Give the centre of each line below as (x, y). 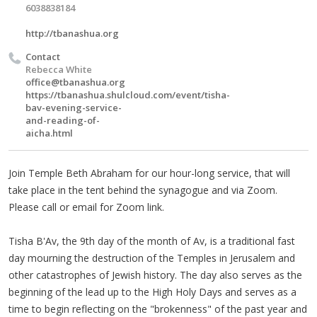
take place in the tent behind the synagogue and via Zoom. (143, 190)
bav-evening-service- (74, 107)
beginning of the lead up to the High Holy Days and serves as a (152, 292)
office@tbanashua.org (75, 82)
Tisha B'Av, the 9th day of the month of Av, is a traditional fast (152, 241)
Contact (43, 56)
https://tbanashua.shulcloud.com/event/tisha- (128, 94)
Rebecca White (59, 69)
